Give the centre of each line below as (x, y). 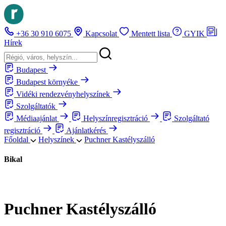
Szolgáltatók (37, 106)
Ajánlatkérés (87, 130)
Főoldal (17, 139)
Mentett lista (152, 34)
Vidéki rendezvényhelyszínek (64, 94)
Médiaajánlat (38, 118)
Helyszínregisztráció (117, 118)
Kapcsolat (102, 34)
